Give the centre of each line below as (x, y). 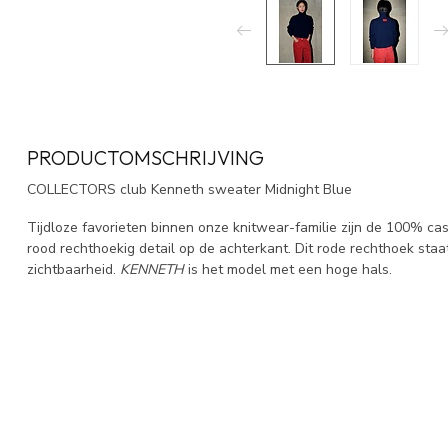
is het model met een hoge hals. (288, 269)
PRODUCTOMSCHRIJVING (145, 157)
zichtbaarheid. (73, 269)
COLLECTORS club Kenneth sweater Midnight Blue (189, 189)
